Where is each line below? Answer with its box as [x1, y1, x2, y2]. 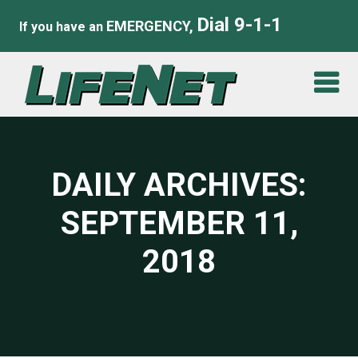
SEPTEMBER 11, [60, 205, 298, 242]
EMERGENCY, [105, 18, 193, 34]
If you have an [18, 19, 106, 34]
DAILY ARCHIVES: [51, 166, 307, 204]
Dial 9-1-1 [196, 14, 282, 36]
